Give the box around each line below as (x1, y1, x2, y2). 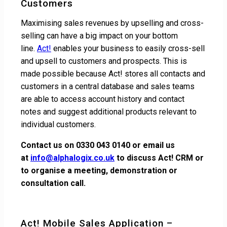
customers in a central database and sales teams (21, 81, 195, 91)
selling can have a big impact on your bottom (21, 30, 178, 41)
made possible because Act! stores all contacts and (21, 68, 205, 79)
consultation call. (21, 178, 86, 188)
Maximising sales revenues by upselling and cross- (21, 18, 204, 28)
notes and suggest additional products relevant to (21, 106, 197, 117)
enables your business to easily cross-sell (51, 43, 205, 53)
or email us (130, 140, 175, 150)
